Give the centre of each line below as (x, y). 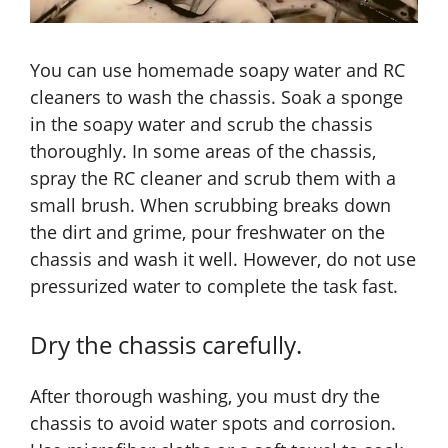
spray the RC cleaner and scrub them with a (213, 178)
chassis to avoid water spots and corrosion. (213, 423)
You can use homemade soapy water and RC (217, 70)
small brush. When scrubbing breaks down (210, 205)
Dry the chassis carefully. (166, 345)
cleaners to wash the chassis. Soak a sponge (216, 97)
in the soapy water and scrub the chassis (201, 124)
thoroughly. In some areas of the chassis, (203, 151)
